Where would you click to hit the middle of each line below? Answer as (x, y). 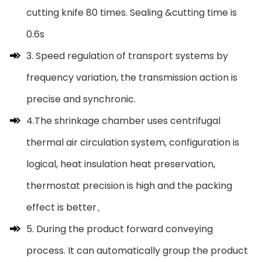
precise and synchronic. (81, 99)
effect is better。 (66, 207)
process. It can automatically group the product (137, 250)
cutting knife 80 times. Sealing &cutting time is (132, 12)
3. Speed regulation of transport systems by (127, 56)
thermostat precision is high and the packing (129, 185)
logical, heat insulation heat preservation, (121, 164)
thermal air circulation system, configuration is (133, 142)
